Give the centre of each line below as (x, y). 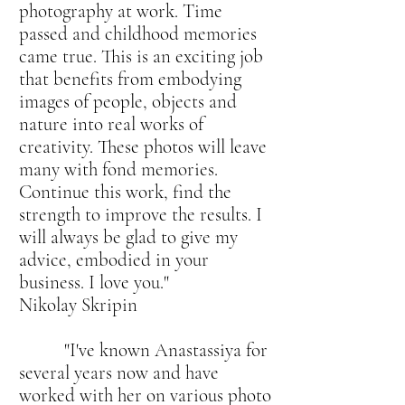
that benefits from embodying (130, 79)
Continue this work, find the (125, 192)
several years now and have (119, 373)
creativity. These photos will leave (143, 147)
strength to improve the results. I (141, 215)
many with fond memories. (118, 170)
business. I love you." (94, 283)
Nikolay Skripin (80, 305)
